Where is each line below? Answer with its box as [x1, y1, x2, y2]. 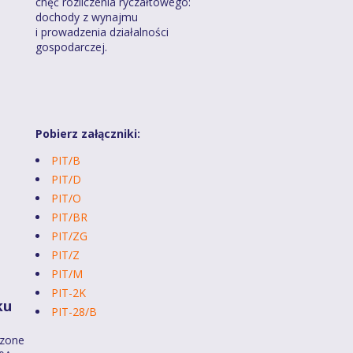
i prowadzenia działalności [35, 24, 169, 39]
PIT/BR [51, 209, 87, 225]
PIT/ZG [51, 228, 87, 243]
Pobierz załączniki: [35, 125, 140, 141]
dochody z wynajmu [35, 9, 138, 24]
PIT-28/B [51, 303, 97, 319]
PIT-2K [51, 284, 86, 300]
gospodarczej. [35, 39, 107, 54]
